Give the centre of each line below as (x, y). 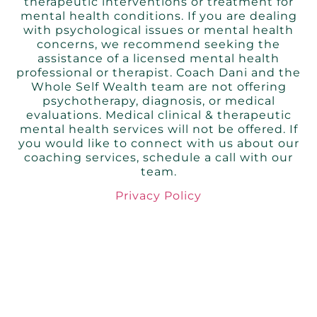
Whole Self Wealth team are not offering (158, 86)
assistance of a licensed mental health (158, 58)
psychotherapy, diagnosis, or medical (158, 100)
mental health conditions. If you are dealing (158, 16)
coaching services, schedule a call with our (158, 157)
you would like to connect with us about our (158, 143)
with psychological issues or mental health (158, 30)
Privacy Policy (158, 196)
